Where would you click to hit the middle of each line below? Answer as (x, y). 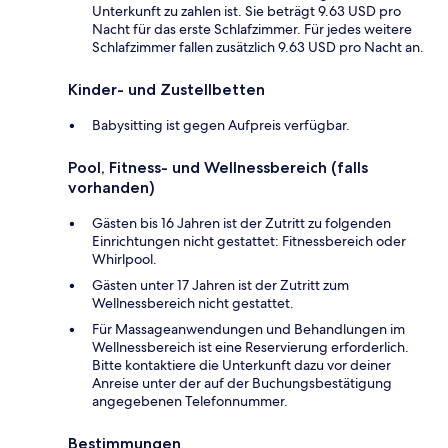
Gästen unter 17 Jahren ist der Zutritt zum (220, 284)
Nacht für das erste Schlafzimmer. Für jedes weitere (252, 28)
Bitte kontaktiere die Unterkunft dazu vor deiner (241, 364)
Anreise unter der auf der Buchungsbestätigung (242, 382)
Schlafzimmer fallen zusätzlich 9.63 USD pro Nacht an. (258, 46)
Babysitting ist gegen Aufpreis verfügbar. (221, 124)
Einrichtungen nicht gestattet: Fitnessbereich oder (249, 240)
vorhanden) (111, 187)
